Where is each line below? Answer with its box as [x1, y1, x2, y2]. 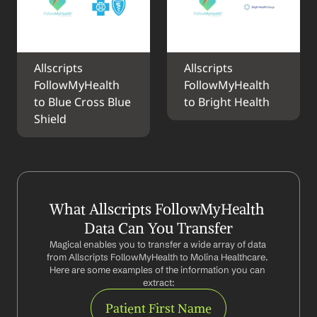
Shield [34, 113, 67, 127]
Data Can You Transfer [84, 219, 233, 238]
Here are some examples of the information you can [50, 264, 265, 275]
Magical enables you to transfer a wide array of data [49, 238, 266, 250]
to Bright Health [184, 96, 270, 110]
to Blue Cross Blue [34, 96, 131, 110]
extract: [142, 277, 175, 288]
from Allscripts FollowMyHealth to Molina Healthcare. [47, 251, 268, 263]
